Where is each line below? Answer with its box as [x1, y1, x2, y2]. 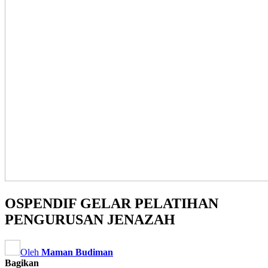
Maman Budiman [41, 246, 113, 257]
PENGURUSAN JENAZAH [5, 211, 175, 227]
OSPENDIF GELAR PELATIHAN [5, 195, 218, 211]
